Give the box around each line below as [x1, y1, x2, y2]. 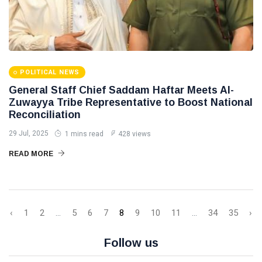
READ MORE [9, 150, 55, 158]
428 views [118, 130, 151, 138]
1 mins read [63, 130, 104, 138]
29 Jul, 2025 [9, 129, 49, 137]
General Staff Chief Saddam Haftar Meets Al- [9, 84, 234, 96]
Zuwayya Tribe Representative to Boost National [9, 96, 253, 108]
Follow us [104, 236, 158, 249]
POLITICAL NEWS [20, 68, 80, 76]
